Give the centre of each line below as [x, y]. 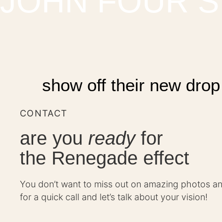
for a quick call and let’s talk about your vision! [114, 197]
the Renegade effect [105, 158]
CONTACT [44, 113]
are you [54, 139]
